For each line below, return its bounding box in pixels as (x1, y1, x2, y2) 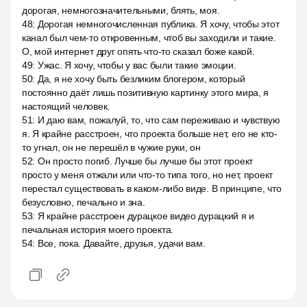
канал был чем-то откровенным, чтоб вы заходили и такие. (22, 32, 276, 43)
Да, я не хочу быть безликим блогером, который (37, 73, 245, 84)
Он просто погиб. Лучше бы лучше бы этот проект (37, 156, 254, 167)
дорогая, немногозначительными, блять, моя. (22, 5, 220, 16)
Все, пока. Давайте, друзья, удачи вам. (37, 238, 206, 249)
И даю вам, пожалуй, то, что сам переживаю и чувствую (37, 114, 280, 125)
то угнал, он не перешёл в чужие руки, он (22, 142, 201, 153)
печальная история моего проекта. (22, 224, 174, 235)
